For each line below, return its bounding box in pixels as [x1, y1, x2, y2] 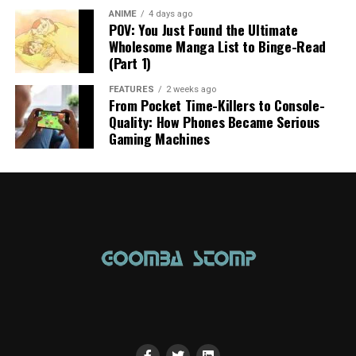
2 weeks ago [165, 83, 216, 95]
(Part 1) [108, 52, 152, 73]
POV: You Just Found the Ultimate [108, 18, 298, 40]
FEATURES [108, 83, 154, 95]
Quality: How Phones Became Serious [108, 110, 319, 132]
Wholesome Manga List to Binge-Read [108, 35, 326, 56]
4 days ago [148, 8, 192, 19]
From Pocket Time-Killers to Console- [108, 94, 325, 115]
